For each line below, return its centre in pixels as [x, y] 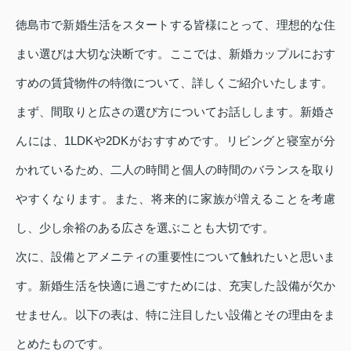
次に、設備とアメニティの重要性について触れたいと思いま [175, 256]
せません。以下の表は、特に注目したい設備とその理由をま [175, 314]
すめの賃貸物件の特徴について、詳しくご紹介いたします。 [174, 82]
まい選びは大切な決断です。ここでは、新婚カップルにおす [175, 53]
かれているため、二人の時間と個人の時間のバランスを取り [175, 169]
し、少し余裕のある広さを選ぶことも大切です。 [145, 227]
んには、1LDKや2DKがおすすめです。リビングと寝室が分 [175, 140]
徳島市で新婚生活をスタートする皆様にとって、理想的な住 [175, 24]
